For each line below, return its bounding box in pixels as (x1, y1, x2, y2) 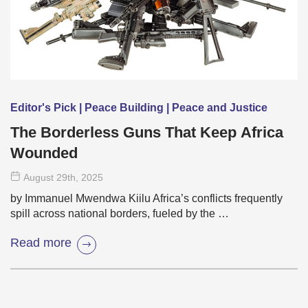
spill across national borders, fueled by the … (10, 207, 229, 219)
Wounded (10, 144, 78, 162)
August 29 (23, 171, 67, 183)
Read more (10, 236, 71, 250)
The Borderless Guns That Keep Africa (10, 123, 283, 141)
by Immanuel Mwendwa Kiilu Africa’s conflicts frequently (10, 192, 283, 204)
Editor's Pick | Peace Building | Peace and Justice (10, 101, 267, 113)
